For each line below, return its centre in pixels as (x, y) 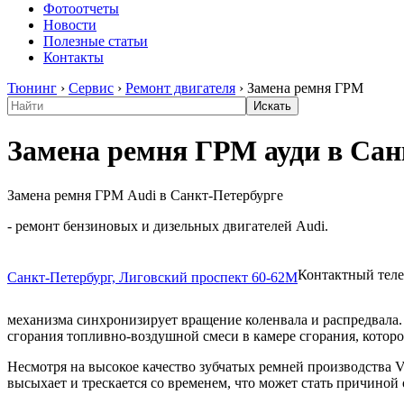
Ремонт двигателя (180, 88)
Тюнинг (32, 88)
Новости (70, 25)
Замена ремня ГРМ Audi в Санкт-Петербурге (145, 195)
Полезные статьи (96, 41)
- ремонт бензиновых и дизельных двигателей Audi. (168, 225)
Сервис (91, 88)
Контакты (73, 57)
